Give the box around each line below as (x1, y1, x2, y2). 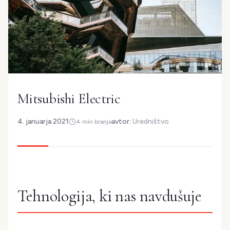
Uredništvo (132, 117, 169, 126)
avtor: (111, 117, 132, 126)
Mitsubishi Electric (17, 90, 121, 108)
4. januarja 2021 (17, 117, 69, 126)
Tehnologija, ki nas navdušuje (17, 186, 202, 206)
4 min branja (76, 118, 111, 125)
